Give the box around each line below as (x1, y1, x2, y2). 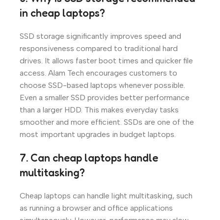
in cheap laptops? (20, 6, 105, 19)
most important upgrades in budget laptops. (20, 129, 176, 139)
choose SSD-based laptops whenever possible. (20, 80, 185, 90)
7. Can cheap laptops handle (20, 151, 158, 164)
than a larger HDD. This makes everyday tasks (20, 105, 179, 114)
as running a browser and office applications (20, 203, 173, 213)
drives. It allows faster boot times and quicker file (20, 55, 193, 65)
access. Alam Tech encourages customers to (20, 68, 177, 78)
